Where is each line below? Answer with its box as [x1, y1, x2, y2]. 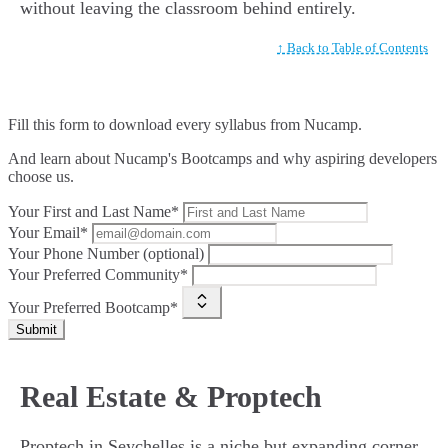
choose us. [8, 168, 74, 186]
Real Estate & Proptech [20, 380, 322, 414]
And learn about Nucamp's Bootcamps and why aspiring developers [8, 150, 437, 168]
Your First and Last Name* [8, 203, 179, 221]
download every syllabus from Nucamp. [109, 116, 362, 134]
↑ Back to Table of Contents [277, 40, 428, 56]
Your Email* [8, 224, 88, 242]
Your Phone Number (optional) [8, 245, 204, 263]
